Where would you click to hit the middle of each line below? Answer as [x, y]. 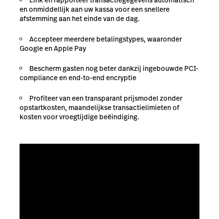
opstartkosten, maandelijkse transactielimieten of [99, 107]
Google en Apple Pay [53, 48]
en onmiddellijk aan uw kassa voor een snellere [95, 10]
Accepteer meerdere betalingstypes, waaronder [106, 39]
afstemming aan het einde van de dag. [80, 19]
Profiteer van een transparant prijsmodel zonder [106, 98]
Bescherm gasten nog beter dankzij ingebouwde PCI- [114, 69]
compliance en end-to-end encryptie [78, 78]
